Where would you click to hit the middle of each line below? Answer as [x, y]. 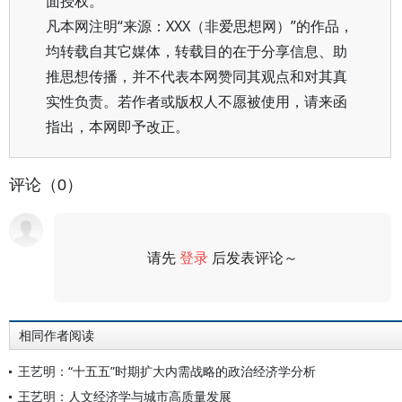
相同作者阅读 [57, 336]
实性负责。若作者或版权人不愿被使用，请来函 [197, 101]
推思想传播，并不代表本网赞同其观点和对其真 [197, 76]
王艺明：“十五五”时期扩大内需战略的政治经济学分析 [167, 371]
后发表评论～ [253, 258]
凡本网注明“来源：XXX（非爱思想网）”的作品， [200, 26]
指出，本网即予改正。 [118, 127]
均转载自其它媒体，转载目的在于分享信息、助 [197, 51]
